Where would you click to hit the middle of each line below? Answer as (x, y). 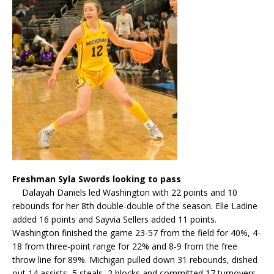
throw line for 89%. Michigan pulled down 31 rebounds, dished (135, 259)
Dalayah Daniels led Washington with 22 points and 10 (125, 192)
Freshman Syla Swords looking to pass (97, 179)
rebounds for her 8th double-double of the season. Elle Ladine (135, 206)
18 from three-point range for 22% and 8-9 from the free (125, 246)
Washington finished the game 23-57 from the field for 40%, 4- (136, 232)
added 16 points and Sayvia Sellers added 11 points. (114, 219)
